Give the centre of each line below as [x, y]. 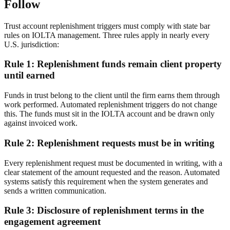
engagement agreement [52, 222]
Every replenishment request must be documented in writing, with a [113, 163]
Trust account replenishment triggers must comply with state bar [107, 26]
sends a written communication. [55, 190]
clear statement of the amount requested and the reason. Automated [112, 172]
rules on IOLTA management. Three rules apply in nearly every [107, 35]
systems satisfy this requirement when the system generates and [106, 181]
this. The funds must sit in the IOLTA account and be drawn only [109, 114]
